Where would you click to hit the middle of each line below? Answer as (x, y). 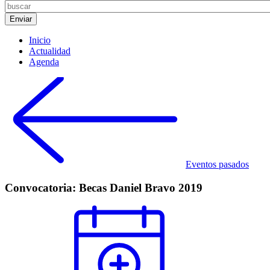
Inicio (40, 40)
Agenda (44, 62)
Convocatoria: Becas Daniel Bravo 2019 (104, 187)
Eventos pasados (217, 164)
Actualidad (50, 51)
